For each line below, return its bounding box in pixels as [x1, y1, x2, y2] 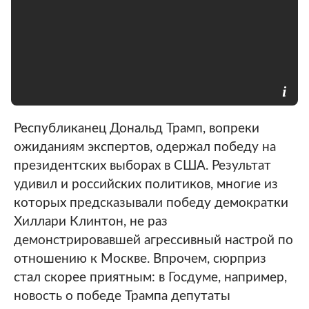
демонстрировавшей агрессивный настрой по [14, 234, 293, 247]
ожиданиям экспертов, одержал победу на [14, 141, 276, 154]
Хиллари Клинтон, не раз [14, 215, 168, 228]
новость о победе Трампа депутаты [14, 290, 230, 303]
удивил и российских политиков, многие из [14, 178, 278, 191]
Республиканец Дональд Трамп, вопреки [14, 122, 259, 135]
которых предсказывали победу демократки [14, 197, 288, 210]
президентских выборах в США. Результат [14, 159, 271, 172]
